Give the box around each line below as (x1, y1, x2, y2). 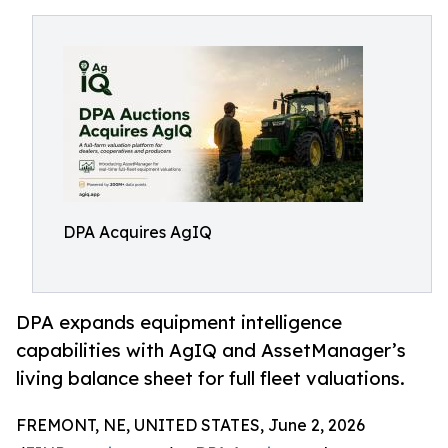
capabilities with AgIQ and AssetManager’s (16, 339, 406, 362)
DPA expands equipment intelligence (16, 311, 342, 334)
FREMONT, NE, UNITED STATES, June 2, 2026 (16, 415, 365, 436)
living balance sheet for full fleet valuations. (16, 367, 405, 390)
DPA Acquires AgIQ (63, 222, 212, 242)
